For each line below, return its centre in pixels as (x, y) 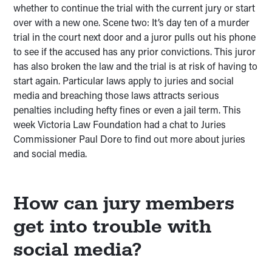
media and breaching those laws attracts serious (117, 95)
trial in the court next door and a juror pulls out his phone (135, 37)
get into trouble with (113, 226)
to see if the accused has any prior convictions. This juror (135, 51)
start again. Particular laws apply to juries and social (124, 80)
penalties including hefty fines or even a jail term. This (127, 110)
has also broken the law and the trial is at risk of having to (136, 66)
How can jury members (124, 203)
